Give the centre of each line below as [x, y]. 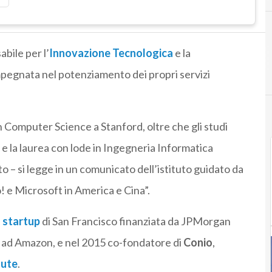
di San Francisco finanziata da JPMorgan [136, 221]
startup [21, 221]
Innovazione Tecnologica [111, 53]
